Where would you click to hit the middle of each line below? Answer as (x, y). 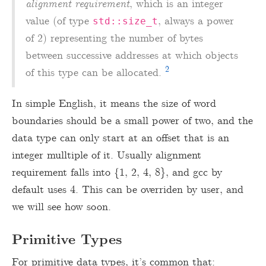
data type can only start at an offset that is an (121, 139)
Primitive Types (67, 241)
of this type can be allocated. (95, 73)
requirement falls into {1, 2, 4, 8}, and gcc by (117, 173)
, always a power (196, 21)
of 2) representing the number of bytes (114, 39)
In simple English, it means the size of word (114, 104)
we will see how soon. (61, 208)
